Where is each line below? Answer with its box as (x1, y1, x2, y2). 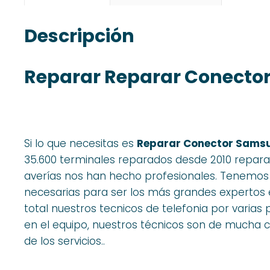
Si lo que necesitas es (24, 136, 137, 151)
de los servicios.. (24, 233, 105, 248)
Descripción (24, 24, 134, 49)
